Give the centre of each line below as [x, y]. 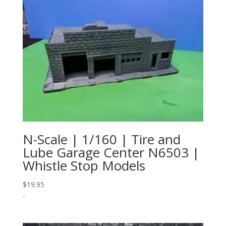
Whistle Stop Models [84, 166]
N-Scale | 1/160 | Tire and [101, 139]
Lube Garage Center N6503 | [111, 153]
